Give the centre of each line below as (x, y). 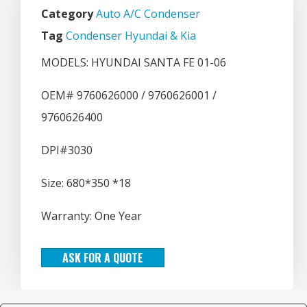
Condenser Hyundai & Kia (131, 35)
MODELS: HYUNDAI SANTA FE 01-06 (134, 62)
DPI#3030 (67, 150)
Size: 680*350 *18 (86, 183)
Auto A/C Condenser (148, 13)
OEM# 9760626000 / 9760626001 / (129, 95)
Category (67, 13)
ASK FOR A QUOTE (103, 257)
